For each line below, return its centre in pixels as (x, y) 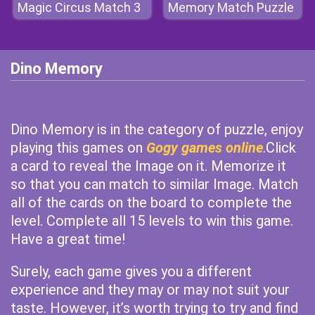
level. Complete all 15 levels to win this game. (152, 221)
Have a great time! (68, 239)
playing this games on (78, 148)
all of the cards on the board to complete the (151, 202)
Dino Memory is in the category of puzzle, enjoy (157, 129)
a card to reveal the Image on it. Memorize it (148, 166)
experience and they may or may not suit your (150, 290)
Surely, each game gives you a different (131, 271)
